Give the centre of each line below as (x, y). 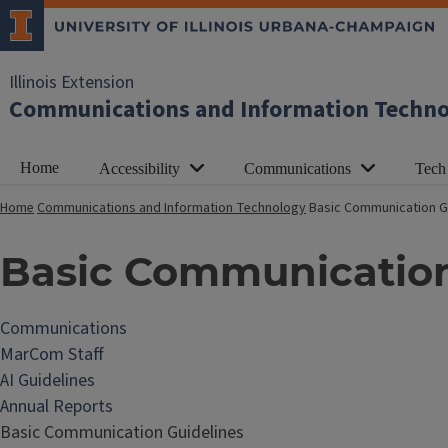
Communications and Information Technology (171, 208)
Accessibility (139, 168)
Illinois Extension (71, 82)
